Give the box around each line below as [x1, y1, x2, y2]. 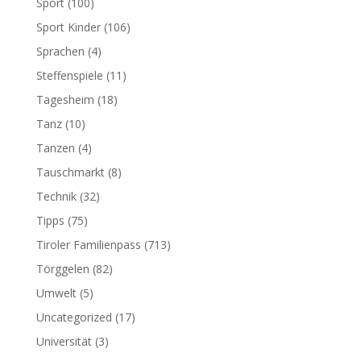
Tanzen [35, 140, 75, 156]
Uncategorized [35, 309, 112, 325]
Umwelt [35, 285, 77, 301]
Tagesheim [35, 92, 94, 107]
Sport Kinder [35, 19, 101, 35]
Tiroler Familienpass [35, 237, 141, 252]
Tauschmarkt [35, 164, 105, 180]
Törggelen [35, 261, 89, 276]
